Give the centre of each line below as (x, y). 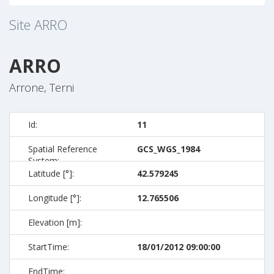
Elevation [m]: (55, 222)
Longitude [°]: (55, 198)
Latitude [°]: (51, 173)
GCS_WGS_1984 (168, 149)
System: (44, 160)
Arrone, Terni (42, 87)
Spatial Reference (63, 149)
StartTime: (49, 246)
